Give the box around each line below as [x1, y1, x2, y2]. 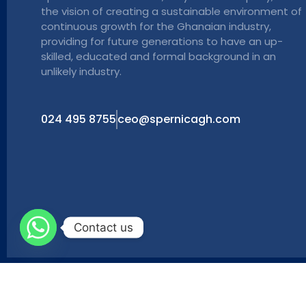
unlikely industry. [41, 64, 122, 79]
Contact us [74, 220, 133, 234]
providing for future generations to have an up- [41, 33, 283, 48]
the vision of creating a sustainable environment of [41, 3, 302, 18]
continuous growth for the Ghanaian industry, [41, 18, 271, 33]
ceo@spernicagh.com [117, 111, 240, 127]
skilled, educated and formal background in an [41, 48, 276, 64]
